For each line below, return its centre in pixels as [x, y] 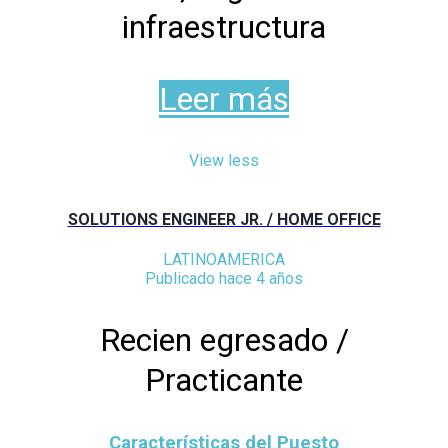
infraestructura [224, 26]
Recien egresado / [224, 340]
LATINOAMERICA [224, 260]
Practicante [224, 380]
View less [224, 160]
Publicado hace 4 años [224, 279]
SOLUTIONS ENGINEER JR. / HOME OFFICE [224, 219]
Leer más [224, 98]
